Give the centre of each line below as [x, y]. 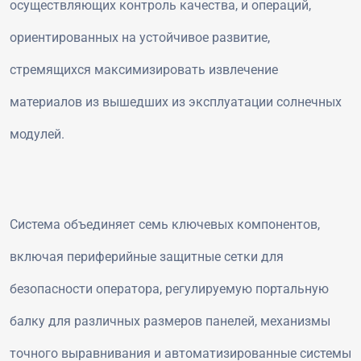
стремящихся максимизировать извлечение [144, 69]
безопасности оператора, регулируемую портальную [169, 288]
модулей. [37, 134]
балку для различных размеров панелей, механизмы [170, 321]
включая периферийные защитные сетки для [147, 256]
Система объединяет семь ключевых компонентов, [165, 224]
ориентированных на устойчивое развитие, [140, 37]
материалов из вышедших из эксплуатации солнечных [176, 102]
